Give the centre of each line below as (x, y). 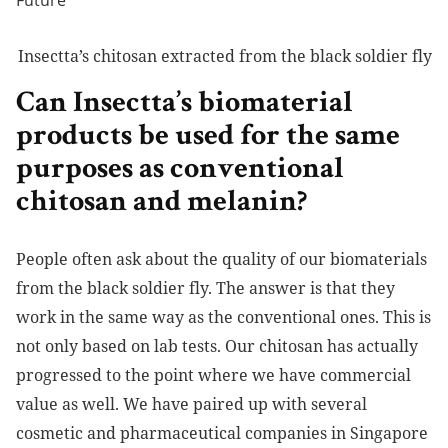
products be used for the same (208, 138)
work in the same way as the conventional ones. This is (223, 317)
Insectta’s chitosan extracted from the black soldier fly (225, 56)
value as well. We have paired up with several (191, 404)
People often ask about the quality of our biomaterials (221, 259)
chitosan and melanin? (161, 204)
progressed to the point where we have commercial (213, 375)
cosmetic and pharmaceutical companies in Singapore (222, 433)
